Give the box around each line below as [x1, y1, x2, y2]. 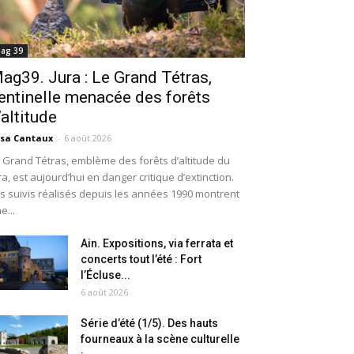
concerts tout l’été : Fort [81, 253, 201, 266]
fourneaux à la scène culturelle [81, 333, 239, 346]
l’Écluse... [81, 269, 130, 282]
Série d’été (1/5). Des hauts [81, 317, 218, 330]
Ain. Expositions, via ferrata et [81, 237, 233, 250]
